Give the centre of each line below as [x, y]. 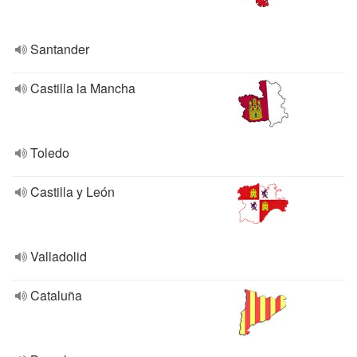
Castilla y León [73, 192]
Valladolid [59, 256]
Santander [60, 49]
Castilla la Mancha [83, 88]
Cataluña [56, 295]
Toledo [50, 153]
